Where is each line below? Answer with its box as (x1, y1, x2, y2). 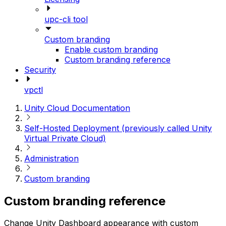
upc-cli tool (44, 14, 88, 24)
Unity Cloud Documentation (24, 102, 130, 113)
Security (24, 64, 56, 75)
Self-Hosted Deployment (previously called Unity (24, 123, 212, 133)
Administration (24, 153, 79, 163)
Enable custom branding (65, 44, 158, 54)
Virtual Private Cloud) (24, 133, 106, 143)
